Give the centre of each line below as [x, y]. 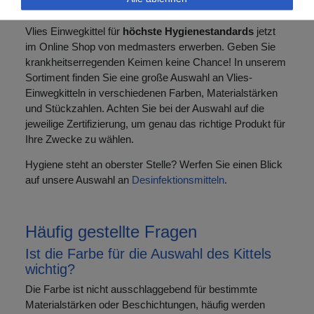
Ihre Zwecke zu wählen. [81, 139]
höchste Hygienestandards [188, 31]
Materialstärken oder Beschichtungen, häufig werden [145, 304]
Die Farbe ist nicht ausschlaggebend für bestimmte [141, 289]
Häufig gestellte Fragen [111, 231]
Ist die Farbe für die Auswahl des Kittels [148, 253]
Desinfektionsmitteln [178, 179]
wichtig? [50, 269]
